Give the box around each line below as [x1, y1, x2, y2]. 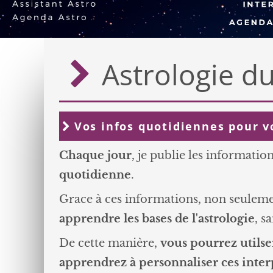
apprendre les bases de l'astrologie [58, 211, 255, 225]
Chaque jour [58, 148, 132, 162]
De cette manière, [58, 236, 160, 250]
